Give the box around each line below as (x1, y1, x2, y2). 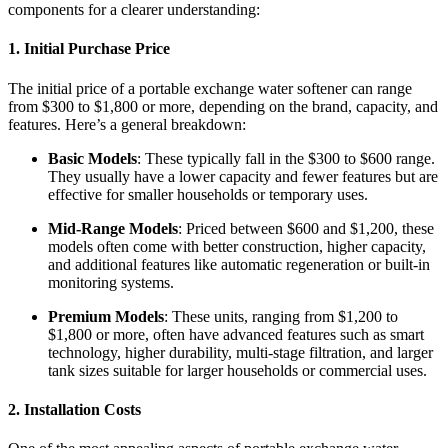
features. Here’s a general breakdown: (8, 115, 246, 133)
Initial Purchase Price (24, 40, 170, 58)
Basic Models (48, 149, 137, 167)
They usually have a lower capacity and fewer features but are (48, 167, 438, 185)
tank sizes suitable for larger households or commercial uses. (48, 361, 427, 379)
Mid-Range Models (48, 219, 178, 237)
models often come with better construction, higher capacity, (48, 237, 426, 255)
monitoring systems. (48, 273, 174, 291)
